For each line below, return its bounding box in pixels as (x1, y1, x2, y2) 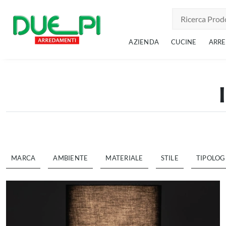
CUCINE (171, 38, 197, 46)
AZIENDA (129, 38, 159, 46)
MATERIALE (105, 154, 143, 162)
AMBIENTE (53, 154, 88, 162)
